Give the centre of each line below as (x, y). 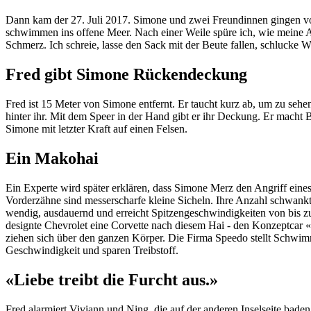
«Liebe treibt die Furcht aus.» (112, 279)
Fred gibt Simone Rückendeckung (126, 74)
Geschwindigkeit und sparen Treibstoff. (92, 250)
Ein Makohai (52, 158)
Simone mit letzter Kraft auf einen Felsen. (96, 128)
